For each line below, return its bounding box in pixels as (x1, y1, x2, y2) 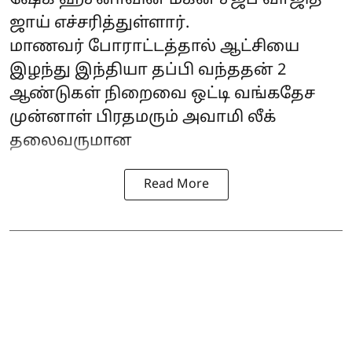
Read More (143, 176, 209, 192)
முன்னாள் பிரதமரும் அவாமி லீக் (9, 108, 277, 127)
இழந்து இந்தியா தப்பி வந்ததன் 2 (9, 60, 286, 80)
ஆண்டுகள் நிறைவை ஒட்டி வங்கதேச (9, 84, 315, 104)
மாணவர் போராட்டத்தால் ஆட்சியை (9, 37, 299, 57)
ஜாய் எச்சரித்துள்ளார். (9, 13, 189, 33)
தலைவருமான (9, 131, 132, 151)
